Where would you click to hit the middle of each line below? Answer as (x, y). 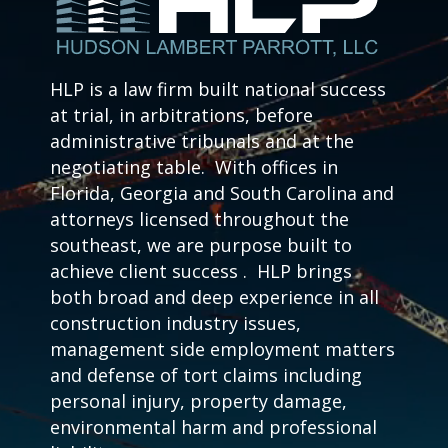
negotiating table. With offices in (194, 167)
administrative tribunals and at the (202, 141)
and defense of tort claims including (206, 375)
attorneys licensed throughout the (199, 219)
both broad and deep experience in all (214, 297)
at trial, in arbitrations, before (181, 115)
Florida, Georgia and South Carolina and (222, 193)
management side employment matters (222, 349)
